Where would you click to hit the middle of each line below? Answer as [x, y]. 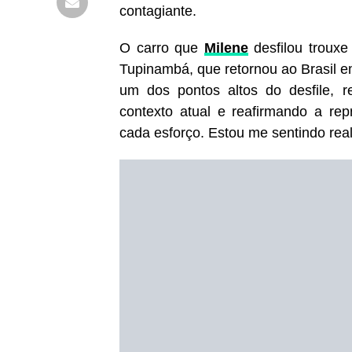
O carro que [162, 48]
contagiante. [158, 11]
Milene [226, 48]
